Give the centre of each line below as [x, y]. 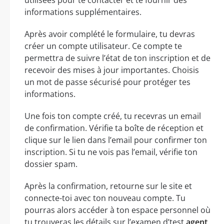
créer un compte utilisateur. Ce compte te [103, 46]
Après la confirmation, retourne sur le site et [108, 186]
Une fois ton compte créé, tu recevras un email [113, 116]
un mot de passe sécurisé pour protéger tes [107, 82]
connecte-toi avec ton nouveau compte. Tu [105, 198]
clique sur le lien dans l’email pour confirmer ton [116, 140]
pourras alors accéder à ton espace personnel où [117, 210]
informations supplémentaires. [83, 12]
